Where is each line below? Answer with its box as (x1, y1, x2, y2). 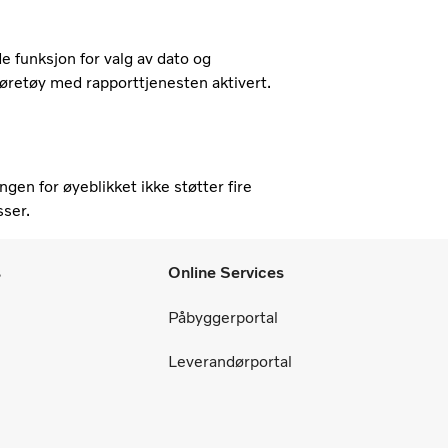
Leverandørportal (168, 351, 292, 371)
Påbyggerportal (168, 307, 278, 327)
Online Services (168, 262, 284, 282)
